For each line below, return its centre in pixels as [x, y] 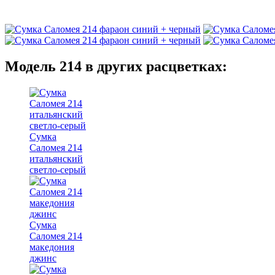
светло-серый [58, 169]
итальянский [56, 158]
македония [52, 247]
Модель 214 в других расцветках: [116, 66]
